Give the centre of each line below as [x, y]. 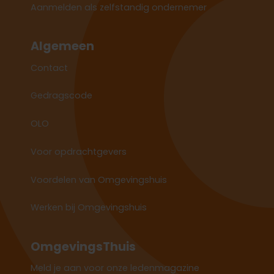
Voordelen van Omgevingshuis [98, 180]
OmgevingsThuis [83, 246]
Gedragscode [61, 96]
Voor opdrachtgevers [78, 151]
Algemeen [62, 46]
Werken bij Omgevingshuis [88, 208]
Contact [49, 68]
